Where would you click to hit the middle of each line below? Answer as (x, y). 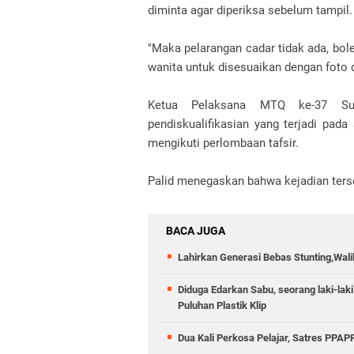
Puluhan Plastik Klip (222, 305)
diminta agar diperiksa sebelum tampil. (250, 10)
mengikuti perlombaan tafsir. (225, 143)
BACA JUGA (196, 231)
